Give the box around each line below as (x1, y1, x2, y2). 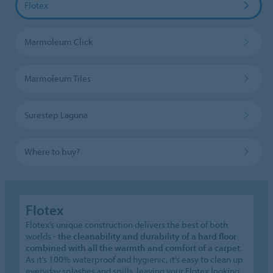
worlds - (26, 230, 58, 242)
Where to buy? (24, 145, 80, 157)
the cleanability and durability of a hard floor (58, 230, 237, 242)
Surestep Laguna (24, 108, 88, 121)
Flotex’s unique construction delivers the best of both (26, 218, 229, 230)
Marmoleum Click (24, 35, 93, 48)
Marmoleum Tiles (24, 72, 91, 84)
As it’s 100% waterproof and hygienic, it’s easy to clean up (26, 253, 244, 265)
